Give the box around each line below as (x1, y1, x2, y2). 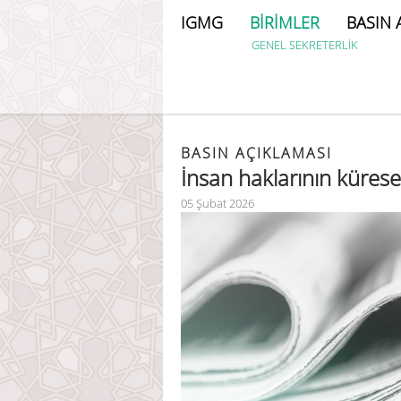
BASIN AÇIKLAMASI (181, 143, 332, 163)
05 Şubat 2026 (181, 195, 254, 211)
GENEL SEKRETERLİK (252, 37, 358, 53)
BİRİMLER (250, 12, 320, 33)
